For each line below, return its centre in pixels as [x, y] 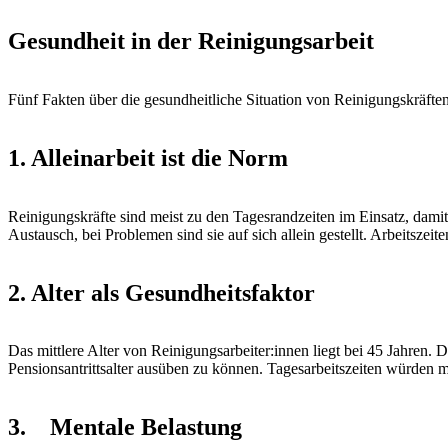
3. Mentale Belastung [125, 427]
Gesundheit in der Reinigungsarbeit [191, 40]
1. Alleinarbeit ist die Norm [148, 157]
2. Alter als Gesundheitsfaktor [161, 292]
